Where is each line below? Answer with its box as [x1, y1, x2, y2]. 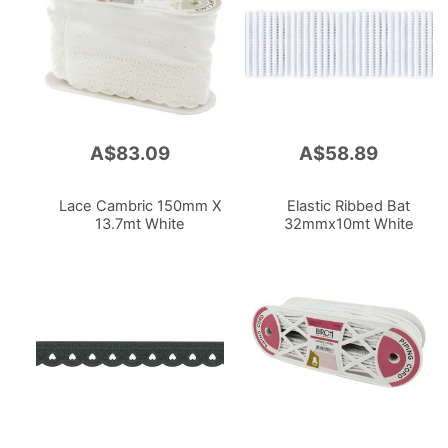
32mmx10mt [283, 215, 370, 234]
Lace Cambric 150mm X [58, 197, 221, 216]
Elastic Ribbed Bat [287, 197, 411, 216]
